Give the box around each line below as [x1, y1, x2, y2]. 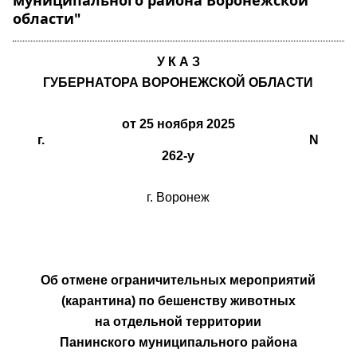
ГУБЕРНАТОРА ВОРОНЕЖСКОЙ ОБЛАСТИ [43, 76, 314, 89]
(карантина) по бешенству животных [61, 294, 296, 308]
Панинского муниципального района [59, 335, 297, 349]
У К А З [156, 55, 200, 69]
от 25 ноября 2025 [121, 117, 235, 131]
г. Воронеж [147, 190, 210, 204]
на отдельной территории [95, 315, 262, 328]
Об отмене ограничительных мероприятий [41, 273, 316, 287]
